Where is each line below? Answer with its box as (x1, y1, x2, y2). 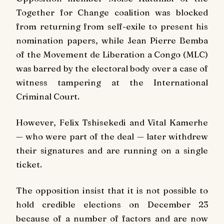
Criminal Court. (16, 91, 79, 102)
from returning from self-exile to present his (16, 21, 208, 32)
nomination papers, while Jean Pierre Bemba (16, 35, 208, 46)
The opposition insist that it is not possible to (16, 184, 208, 195)
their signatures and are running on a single (16, 145, 208, 156)
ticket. (16, 159, 42, 170)
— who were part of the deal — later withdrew (16, 131, 208, 142)
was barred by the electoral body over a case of (16, 63, 208, 74)
